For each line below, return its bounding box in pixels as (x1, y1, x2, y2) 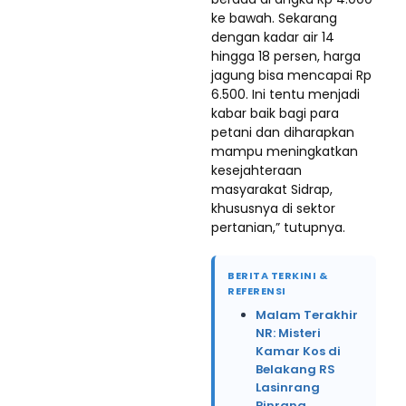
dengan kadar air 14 (211, 27, 334, 46)
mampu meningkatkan (211, 141, 358, 160)
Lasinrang (256, 378, 320, 396)
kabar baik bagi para (211, 103, 339, 122)
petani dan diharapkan (211, 122, 354, 141)
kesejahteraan (211, 160, 302, 179)
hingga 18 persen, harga (211, 46, 361, 65)
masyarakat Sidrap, (211, 179, 333, 198)
